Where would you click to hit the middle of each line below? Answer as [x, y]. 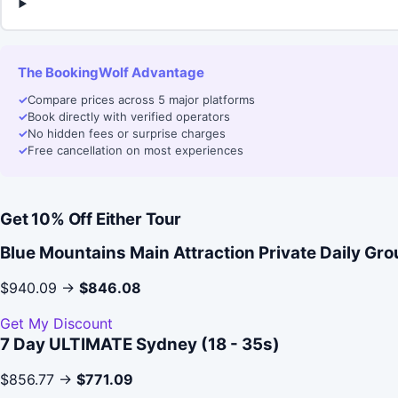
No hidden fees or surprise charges [127, 134]
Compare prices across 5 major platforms [141, 100]
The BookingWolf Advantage [111, 73]
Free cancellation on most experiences [135, 151]
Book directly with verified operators [129, 117]
